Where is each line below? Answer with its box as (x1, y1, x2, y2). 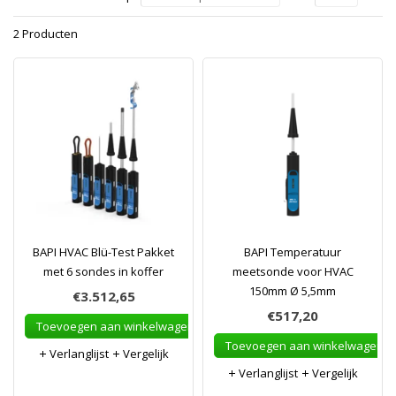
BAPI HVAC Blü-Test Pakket (33, 244, 174, 260)
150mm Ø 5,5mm (249, 283, 336, 299)
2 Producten (13, 26, 78, 42)
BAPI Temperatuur (244, 244, 341, 260)
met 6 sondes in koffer (43, 263, 164, 279)
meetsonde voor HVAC (232, 263, 354, 279)
